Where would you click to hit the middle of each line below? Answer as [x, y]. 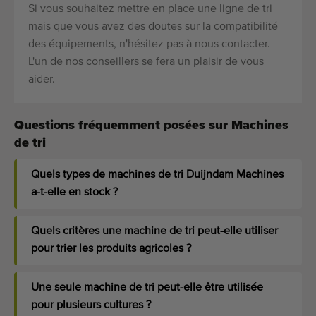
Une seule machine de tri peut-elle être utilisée [147, 288]
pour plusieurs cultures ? [91, 306]
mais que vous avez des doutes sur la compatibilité [153, 27]
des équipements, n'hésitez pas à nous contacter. [149, 45]
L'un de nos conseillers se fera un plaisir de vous [146, 62]
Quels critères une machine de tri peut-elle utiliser [154, 232]
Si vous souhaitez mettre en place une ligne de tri [150, 10]
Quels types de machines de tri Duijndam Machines [157, 175]
